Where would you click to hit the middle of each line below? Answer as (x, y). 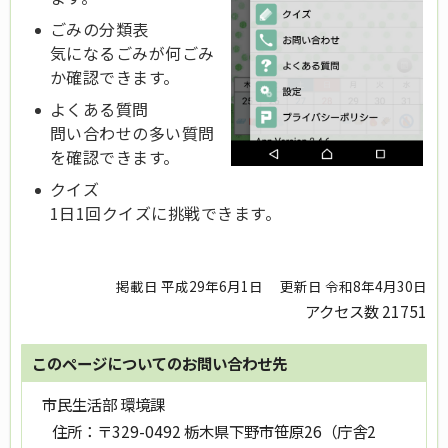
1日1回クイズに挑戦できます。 (166, 212)
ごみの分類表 (99, 28)
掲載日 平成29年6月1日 (190, 286)
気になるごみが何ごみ (132, 52)
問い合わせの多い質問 (132, 132)
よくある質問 (99, 108)
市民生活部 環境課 (103, 404)
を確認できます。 (115, 156)
